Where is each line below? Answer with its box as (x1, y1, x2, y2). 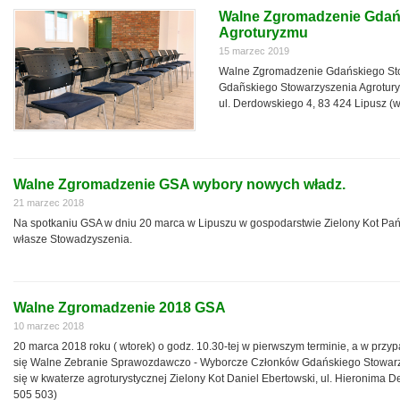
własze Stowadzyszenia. (13, 233, 132, 246)
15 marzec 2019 (219, 46, 289, 56)
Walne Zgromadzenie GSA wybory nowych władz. (13, 177, 346, 192)
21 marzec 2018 (13, 197, 84, 208)
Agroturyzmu (219, 25, 308, 40)
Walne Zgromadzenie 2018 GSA (13, 300, 226, 315)
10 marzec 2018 (13, 321, 84, 331)
